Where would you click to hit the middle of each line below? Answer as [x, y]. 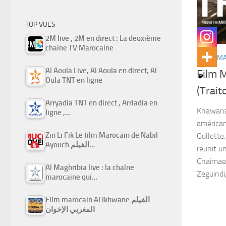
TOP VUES [40, 24]
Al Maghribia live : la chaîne [90, 167]
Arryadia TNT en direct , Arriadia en [101, 103]
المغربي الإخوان [70, 209]
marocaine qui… [71, 177]
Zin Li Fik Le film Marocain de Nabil [102, 135]
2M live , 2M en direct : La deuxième [103, 38]
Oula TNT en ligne [74, 80]
